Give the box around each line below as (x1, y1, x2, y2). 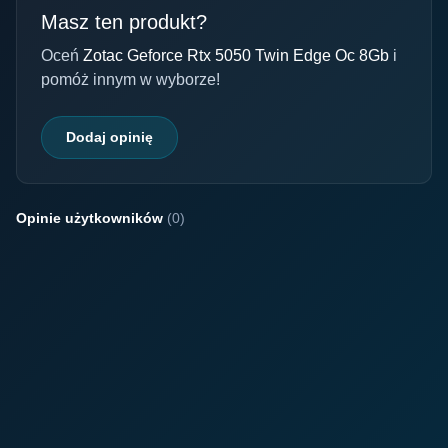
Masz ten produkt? (41, 11, 207, 33)
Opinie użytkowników (16, 210, 167, 226)
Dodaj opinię (66, 129, 153, 145)
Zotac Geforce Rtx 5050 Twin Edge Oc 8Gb (83, 47, 393, 64)
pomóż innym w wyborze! (41, 71, 220, 88)
